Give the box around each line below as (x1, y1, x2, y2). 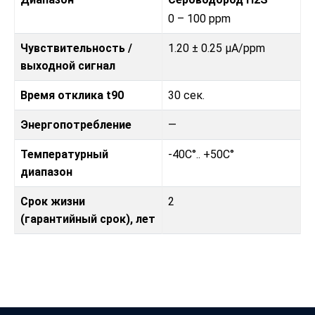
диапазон (20, 165, 72, 179)
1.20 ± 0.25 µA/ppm (168, 41, 265, 56)
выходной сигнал (20, 59, 115, 73)
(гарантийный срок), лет (20, 212, 155, 226)
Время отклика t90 (20, 89, 124, 103)
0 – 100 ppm (168, 12, 231, 26)
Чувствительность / (20, 41, 132, 56)
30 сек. (168, 89, 205, 103)
